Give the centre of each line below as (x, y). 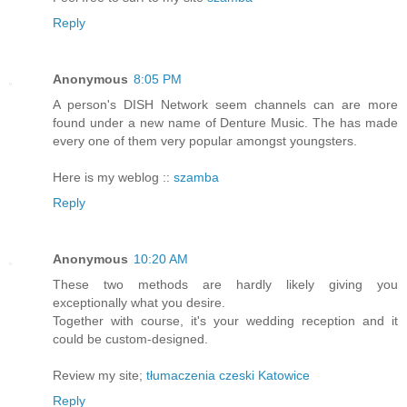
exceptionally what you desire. (139, 302)
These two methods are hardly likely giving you (225, 284)
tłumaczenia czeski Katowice (228, 375)
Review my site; (99, 375)
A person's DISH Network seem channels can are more (225, 104)
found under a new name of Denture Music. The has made (225, 122)
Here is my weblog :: (113, 177)
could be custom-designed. (130, 338)
